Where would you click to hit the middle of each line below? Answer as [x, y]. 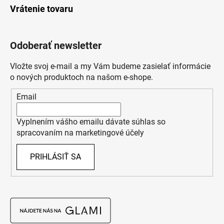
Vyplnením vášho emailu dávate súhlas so [91, 122]
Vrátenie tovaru [41, 8]
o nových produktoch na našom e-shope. [81, 77]
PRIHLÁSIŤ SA [55, 157]
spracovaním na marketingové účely [80, 133]
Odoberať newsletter [56, 45]
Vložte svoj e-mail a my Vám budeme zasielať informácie [110, 66]
